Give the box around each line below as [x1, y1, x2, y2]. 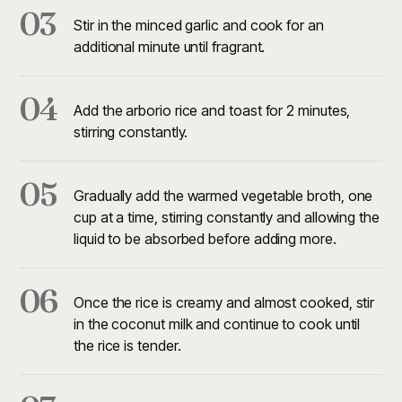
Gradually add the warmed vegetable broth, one [74, 187, 373, 205]
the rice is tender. [74, 336, 181, 354]
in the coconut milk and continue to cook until [74, 315, 361, 333]
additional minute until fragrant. [74, 38, 266, 56]
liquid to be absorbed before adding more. [74, 230, 336, 248]
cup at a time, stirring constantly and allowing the [74, 208, 380, 226]
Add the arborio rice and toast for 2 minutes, [74, 101, 351, 119]
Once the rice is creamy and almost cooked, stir [74, 293, 375, 311]
